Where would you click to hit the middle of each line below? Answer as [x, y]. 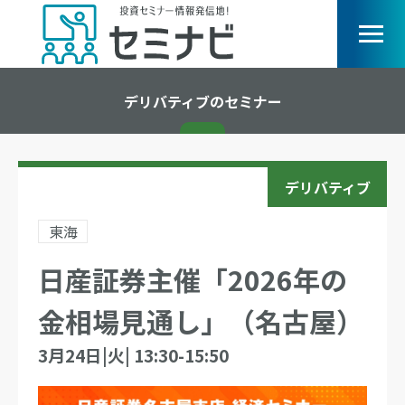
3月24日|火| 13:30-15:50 [133, 355]
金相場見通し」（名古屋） [201, 321]
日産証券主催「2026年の [193, 279]
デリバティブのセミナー [202, 101]
